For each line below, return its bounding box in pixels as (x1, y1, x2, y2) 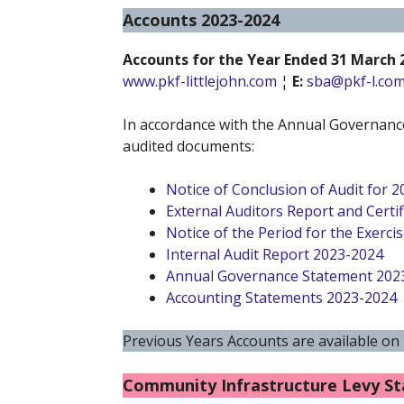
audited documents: (123, 135, 254, 156)
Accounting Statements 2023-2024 (166, 287, 397, 308)
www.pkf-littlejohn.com (123, 70, 277, 91)
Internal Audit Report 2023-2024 (166, 243, 383, 264)
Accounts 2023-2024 (123, 8, 280, 31)
